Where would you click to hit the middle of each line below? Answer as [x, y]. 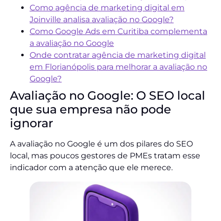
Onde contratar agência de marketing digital [118, 55]
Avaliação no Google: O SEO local [108, 95]
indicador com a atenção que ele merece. [91, 167]
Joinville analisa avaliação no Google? [102, 19]
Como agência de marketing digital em [107, 7]
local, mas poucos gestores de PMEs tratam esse [105, 155]
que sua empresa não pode [91, 109]
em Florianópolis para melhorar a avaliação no [118, 67]
